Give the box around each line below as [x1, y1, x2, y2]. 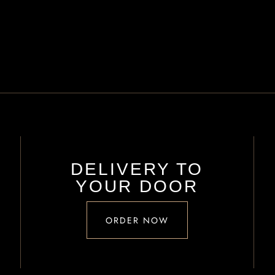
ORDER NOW [105, 214, 169, 227]
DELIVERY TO [71, 160, 204, 179]
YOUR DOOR [76, 177, 199, 196]
